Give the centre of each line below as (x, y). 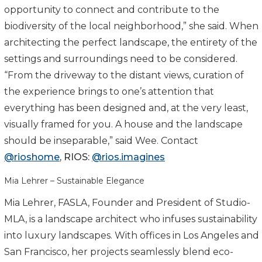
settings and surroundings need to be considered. (121, 58)
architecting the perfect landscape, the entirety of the (131, 42)
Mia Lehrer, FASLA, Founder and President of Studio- (127, 202)
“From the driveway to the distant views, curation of (124, 75)
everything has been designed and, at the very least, (126, 108)
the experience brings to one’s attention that (109, 91)
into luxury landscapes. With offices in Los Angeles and (132, 235)
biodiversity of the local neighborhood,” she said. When (131, 26)
